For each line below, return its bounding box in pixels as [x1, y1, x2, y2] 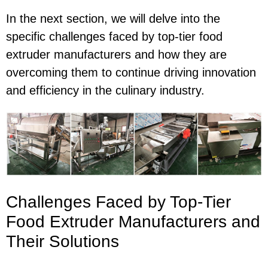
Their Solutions [6, 232, 119, 251]
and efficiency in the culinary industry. [6, 83, 205, 97]
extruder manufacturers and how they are [6, 47, 227, 61]
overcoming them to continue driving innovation [6, 65, 256, 79]
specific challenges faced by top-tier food [6, 29, 223, 43]
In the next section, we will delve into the [6, 11, 220, 25]
